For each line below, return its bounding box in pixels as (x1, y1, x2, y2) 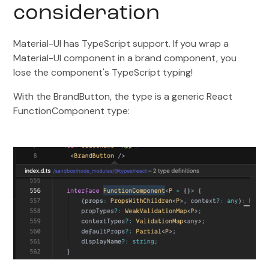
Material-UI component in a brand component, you (13, 52, 237, 65)
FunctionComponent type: (13, 104, 130, 118)
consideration (13, 3, 160, 25)
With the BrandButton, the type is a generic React (13, 90, 233, 103)
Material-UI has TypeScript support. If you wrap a (13, 37, 229, 50)
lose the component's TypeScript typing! (13, 66, 193, 79)
